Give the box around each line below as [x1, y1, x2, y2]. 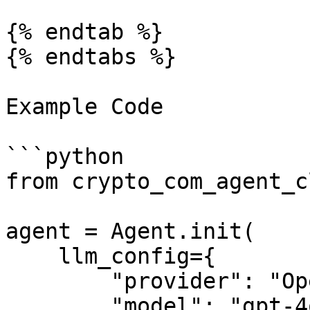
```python [6, 144, 124, 169]
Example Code [6, 94, 163, 119]
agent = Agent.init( [6, 219, 255, 244]
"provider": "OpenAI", [6, 268, 111, 293]
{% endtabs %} [6, 44, 176, 69]
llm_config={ [6, 244, 58, 268]
